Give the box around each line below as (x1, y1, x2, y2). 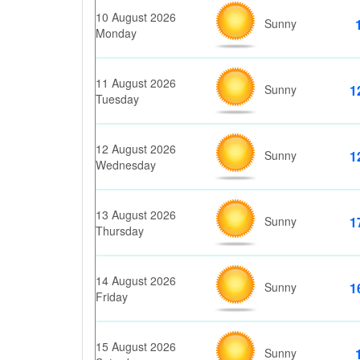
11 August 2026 (96, 75, 176, 91)
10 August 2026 (96, 9, 176, 25)
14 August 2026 (96, 272, 176, 288)
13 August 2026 (96, 207, 176, 223)
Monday (96, 25, 137, 41)
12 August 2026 (96, 141, 176, 157)
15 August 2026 (96, 338, 176, 354)
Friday (96, 288, 128, 305)
